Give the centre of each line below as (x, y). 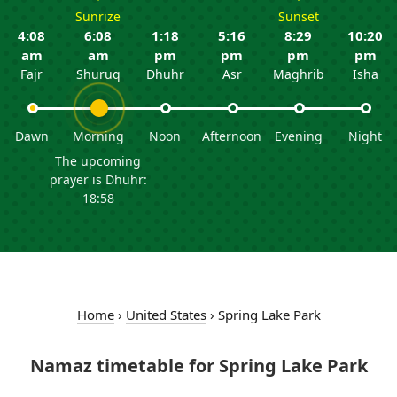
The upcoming (98, 161)
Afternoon (232, 136)
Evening (298, 136)
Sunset (298, 16)
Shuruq (98, 74)
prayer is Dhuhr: (98, 179)
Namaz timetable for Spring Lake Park (198, 366)
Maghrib (298, 74)
